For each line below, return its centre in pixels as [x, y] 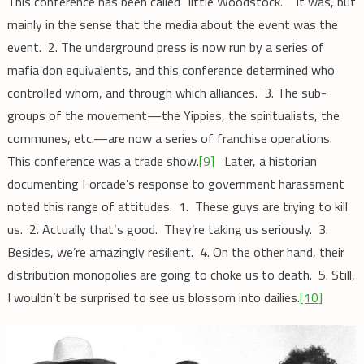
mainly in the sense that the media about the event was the [172, 25]
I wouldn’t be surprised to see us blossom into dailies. [153, 298]
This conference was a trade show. [103, 161]
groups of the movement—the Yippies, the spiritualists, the [173, 116]
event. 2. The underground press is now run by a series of [165, 48]
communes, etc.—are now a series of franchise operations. [171, 139]
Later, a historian [265, 161]
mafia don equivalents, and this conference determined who [171, 70]
